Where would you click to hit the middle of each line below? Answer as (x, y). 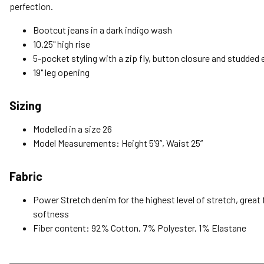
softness (51, 214)
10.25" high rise (62, 44)
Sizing (25, 106)
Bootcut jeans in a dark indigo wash (103, 30)
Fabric (26, 176)
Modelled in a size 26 (72, 129)
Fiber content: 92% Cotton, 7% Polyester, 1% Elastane (140, 228)
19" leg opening (61, 72)
